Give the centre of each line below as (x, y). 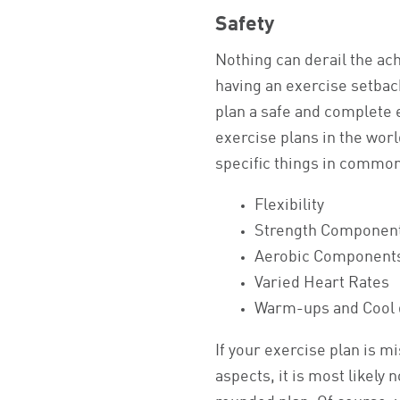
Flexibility (290, 206)
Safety (245, 25)
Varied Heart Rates (322, 284)
